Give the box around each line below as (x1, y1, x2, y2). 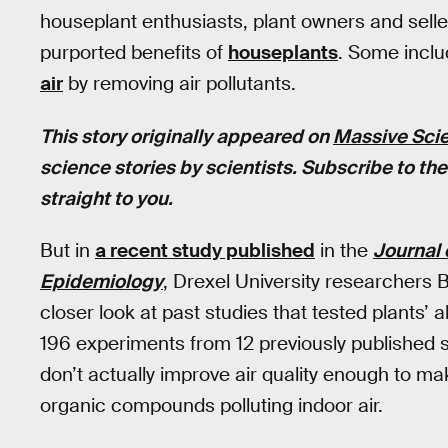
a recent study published (95, 238, 315, 264)
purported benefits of (40, 40, 228, 65)
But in (40, 238, 95, 264)
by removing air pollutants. (63, 71, 296, 96)
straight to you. (40, 185, 173, 211)
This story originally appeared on (40, 123, 333, 149)
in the (315, 238, 373, 264)
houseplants (228, 40, 338, 65)
